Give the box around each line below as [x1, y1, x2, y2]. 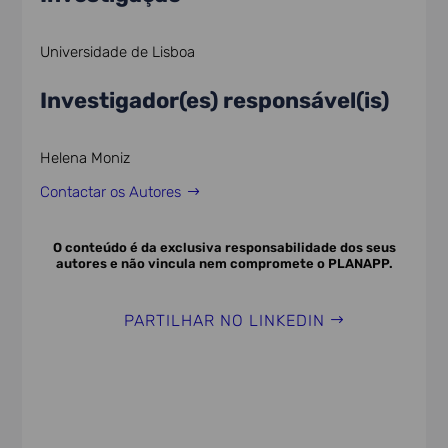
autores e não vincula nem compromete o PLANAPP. [55, 255, 393, 271]
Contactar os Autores [40, 183, 182, 202]
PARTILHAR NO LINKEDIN [123, 310, 325, 330]
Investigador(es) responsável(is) [40, 86, 390, 114]
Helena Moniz [40, 148, 131, 167]
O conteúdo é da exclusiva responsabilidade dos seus [52, 239, 396, 255]
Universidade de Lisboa [40, 42, 196, 61]
